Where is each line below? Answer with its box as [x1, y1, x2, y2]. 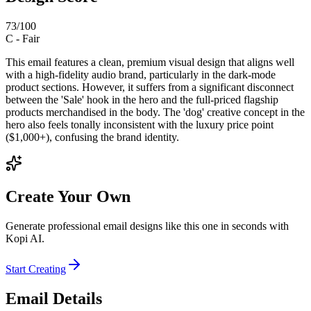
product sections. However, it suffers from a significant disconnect [6, 81, 294, 93]
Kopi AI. [6, 233, 44, 245]
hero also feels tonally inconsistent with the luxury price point [6, 118, 274, 131]
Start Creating [6, 263, 66, 276]
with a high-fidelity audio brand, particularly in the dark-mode [6, 68, 276, 81]
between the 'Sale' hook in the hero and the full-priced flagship [6, 93, 278, 106]
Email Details [6, 289, 102, 308]
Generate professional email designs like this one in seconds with [6, 220, 289, 233]
